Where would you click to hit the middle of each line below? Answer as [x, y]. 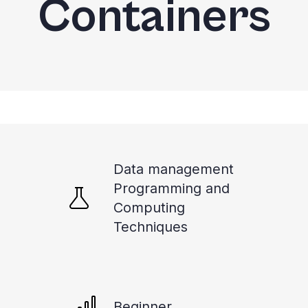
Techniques [151, 227]
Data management [174, 169]
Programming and [172, 188]
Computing [149, 208]
